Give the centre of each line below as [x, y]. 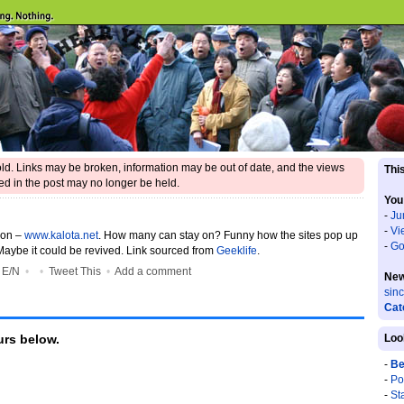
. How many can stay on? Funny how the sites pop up [228, 235]
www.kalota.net [61, 235]
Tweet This [75, 271]
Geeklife [237, 251]
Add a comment [153, 271]
